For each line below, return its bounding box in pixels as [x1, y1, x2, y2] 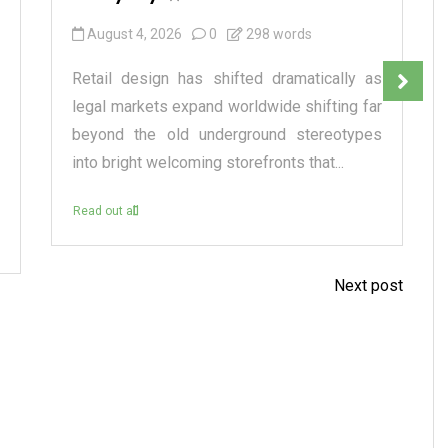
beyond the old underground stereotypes [72, 125, 382, 145]
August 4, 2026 [87, 26, 182, 43]
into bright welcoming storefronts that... [72, 153, 344, 173]
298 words [243, 26, 312, 43]
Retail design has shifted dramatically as [72, 69, 382, 89]
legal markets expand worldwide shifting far [72, 97, 382, 117]
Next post [333, 276, 403, 296]
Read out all [73, 204, 139, 219]
